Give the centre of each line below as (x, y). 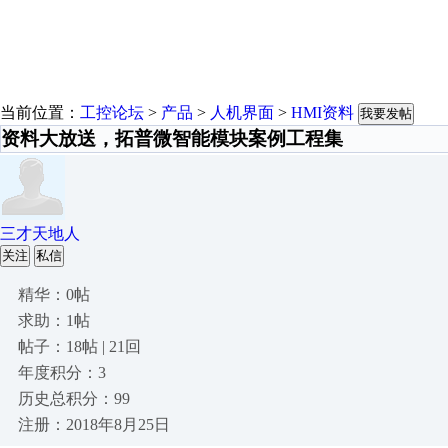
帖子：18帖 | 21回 (79, 346)
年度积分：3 (62, 372)
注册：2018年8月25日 (94, 424)
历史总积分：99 (74, 398)
